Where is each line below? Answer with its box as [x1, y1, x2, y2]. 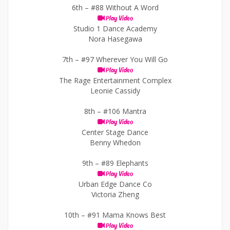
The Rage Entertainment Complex [59, 75, 171, 85]
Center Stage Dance [82, 127, 148, 137]
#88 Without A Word [90, 3, 159, 12]
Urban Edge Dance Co [78, 179, 152, 189]
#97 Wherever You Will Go [81, 54, 168, 64]
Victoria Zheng [91, 189, 139, 199]
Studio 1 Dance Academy [73, 24, 157, 33]
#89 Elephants [101, 158, 148, 168]
